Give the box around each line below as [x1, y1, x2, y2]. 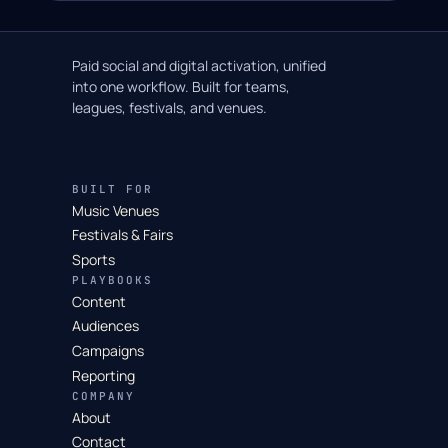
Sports [72, 249, 115, 269]
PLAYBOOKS [72, 273, 153, 288]
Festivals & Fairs [72, 225, 173, 245]
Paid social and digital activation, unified [72, 56, 326, 75]
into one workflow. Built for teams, [72, 77, 290, 96]
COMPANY [72, 389, 135, 404]
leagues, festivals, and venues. [72, 98, 267, 117]
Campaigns [72, 341, 144, 361]
